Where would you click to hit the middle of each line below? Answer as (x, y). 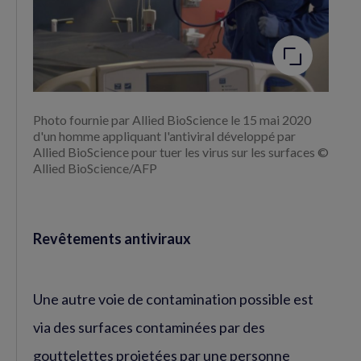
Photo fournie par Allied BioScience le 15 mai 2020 (172, 119)
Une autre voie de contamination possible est (173, 299)
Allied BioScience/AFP (95, 168)
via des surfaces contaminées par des (149, 327)
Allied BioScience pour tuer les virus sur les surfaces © (181, 151)
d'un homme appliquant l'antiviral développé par (164, 135)
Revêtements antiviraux (112, 238)
